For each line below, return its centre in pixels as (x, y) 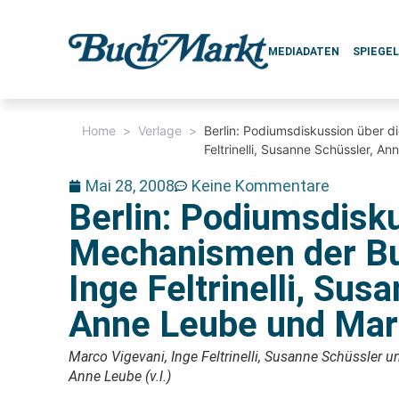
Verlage (160, 130)
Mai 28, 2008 (130, 186)
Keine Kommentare (261, 186)
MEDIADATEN (304, 52)
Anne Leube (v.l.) (120, 376)
